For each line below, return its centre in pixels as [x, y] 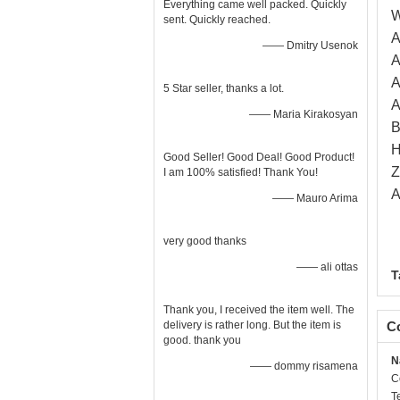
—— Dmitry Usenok [310, 46]
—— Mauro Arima [315, 198]
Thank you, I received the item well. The [259, 310]
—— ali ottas [327, 267]
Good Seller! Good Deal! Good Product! [259, 157]
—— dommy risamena [304, 366]
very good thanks [205, 241]
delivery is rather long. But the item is [252, 325]
